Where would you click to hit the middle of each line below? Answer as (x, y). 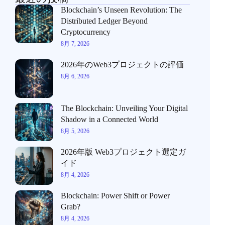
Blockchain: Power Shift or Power (116, 195)
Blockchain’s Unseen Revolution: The (122, 10)
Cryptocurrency (86, 32)
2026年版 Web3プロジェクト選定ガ (124, 152)
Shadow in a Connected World (110, 119)
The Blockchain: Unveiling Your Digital (125, 108)
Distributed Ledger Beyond (104, 21)
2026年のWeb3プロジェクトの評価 (123, 65)
